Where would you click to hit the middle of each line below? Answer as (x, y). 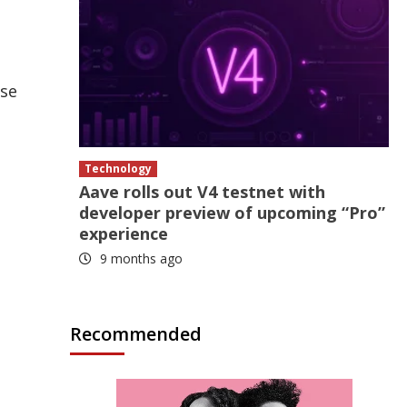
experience (124, 233)
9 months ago (140, 258)
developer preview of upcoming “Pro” (233, 213)
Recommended (136, 334)
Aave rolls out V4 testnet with (203, 192)
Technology (119, 169)
